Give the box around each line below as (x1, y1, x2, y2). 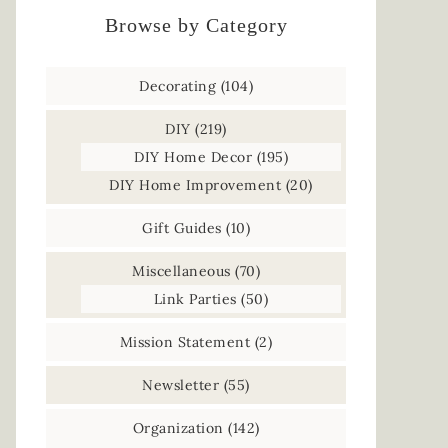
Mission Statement (119, 333, 251, 351)
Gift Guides (142, 219, 222, 237)
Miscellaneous (132, 262, 231, 280)
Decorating (139, 77, 216, 95)
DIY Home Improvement (109, 176, 282, 194)
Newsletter (142, 376, 220, 394)
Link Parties (153, 290, 237, 308)
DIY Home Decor (134, 148, 252, 166)
